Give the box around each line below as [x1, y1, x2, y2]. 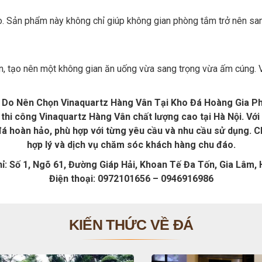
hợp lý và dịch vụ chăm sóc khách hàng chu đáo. [26, 139, 236, 150]
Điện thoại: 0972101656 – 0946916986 [49, 173, 213, 184]
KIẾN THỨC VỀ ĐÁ [68, 216, 194, 233]
